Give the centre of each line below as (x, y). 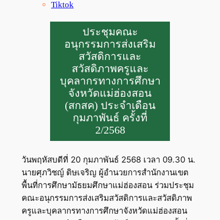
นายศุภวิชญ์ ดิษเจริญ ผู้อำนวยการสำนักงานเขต (105, 172)
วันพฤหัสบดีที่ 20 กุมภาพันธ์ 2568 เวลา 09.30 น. (108, 159)
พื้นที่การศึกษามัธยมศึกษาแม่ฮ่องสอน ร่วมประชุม (108, 185)
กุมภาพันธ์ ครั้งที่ (110, 118)
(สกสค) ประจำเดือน (110, 105)
